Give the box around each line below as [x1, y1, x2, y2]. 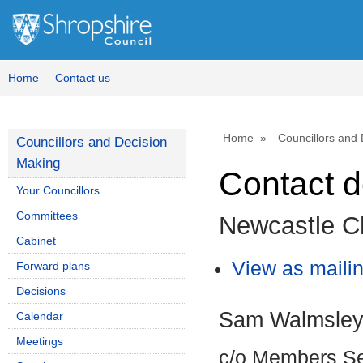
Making [16, 156, 60, 171]
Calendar [16, 310, 63, 322]
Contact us [55, 71, 110, 84]
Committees [16, 209, 78, 222]
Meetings [16, 335, 63, 348]
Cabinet [16, 234, 56, 247]
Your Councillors [16, 184, 100, 197]
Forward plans [16, 259, 90, 272]
